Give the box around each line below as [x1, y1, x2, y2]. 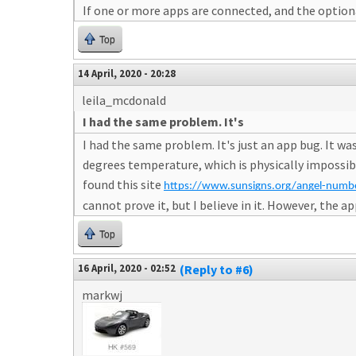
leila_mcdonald [82, 92, 166, 108]
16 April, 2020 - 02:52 [78, 261, 176, 274]
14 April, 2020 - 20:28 [78, 67, 176, 79]
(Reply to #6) [180, 261, 253, 277]
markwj [82, 287, 122, 303]
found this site [83, 176, 164, 192]
